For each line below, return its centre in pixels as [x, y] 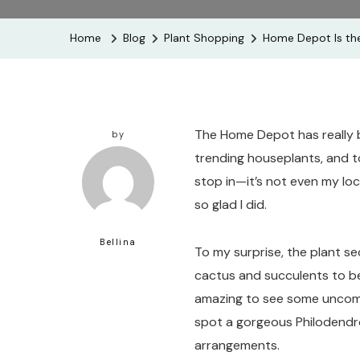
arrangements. [237, 345]
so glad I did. [231, 204]
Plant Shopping [204, 38]
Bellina [118, 241]
